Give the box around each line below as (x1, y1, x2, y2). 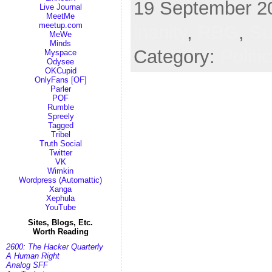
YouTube (45, 203, 76, 212)
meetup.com (38, 21, 83, 30)
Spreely (47, 112, 74, 121)
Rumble (47, 103, 74, 112)
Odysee (47, 57, 74, 66)
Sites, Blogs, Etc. (28, 218, 93, 227)
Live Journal (39, 2, 82, 12)
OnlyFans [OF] (34, 75, 87, 84)
